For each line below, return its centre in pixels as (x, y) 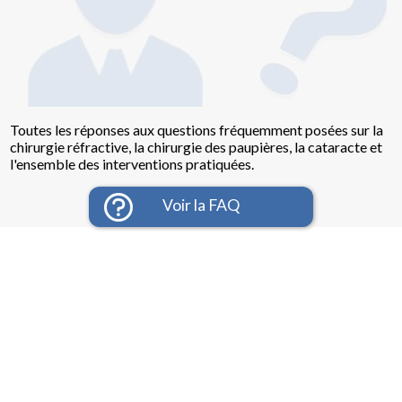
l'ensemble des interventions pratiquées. (132, 163)
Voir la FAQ (201, 205)
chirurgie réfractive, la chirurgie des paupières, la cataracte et (197, 146)
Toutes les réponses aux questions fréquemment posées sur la (197, 129)
